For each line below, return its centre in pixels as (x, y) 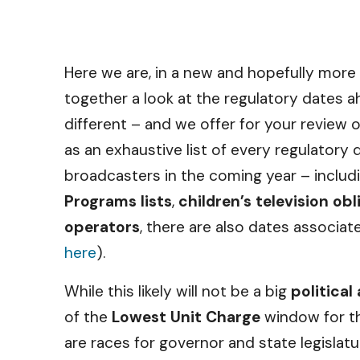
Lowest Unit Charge (186, 317)
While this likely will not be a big (178, 291)
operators (102, 227)
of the (88, 317)
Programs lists (118, 201)
